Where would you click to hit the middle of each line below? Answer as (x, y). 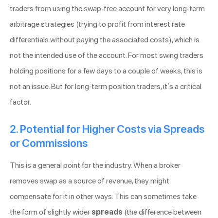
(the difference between (162, 212)
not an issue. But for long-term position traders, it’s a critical (106, 87)
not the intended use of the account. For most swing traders (107, 55)
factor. (20, 102)
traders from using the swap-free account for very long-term (107, 9)
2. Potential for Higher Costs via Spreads (107, 129)
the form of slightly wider (51, 212)
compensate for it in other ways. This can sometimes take (103, 197)
